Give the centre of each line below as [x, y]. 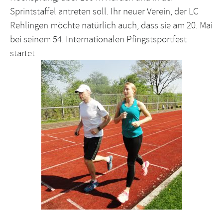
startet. [23, 53]
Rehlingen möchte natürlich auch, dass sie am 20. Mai [111, 25]
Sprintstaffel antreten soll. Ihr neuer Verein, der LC [104, 11]
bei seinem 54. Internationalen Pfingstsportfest [98, 39]
